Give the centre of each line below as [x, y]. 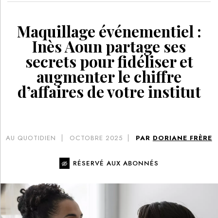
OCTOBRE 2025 [96, 138]
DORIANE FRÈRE [182, 138]
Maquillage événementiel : [109, 31]
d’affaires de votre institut [109, 92]
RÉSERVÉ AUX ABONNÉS [116, 163]
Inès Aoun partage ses [109, 46]
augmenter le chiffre [109, 77]
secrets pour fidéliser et [109, 62]
